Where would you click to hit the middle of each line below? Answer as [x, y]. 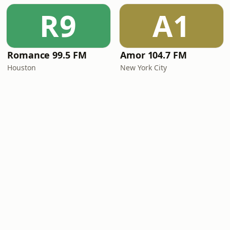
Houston [22, 68]
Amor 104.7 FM [154, 55]
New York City [143, 68]
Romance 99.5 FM [47, 55]
